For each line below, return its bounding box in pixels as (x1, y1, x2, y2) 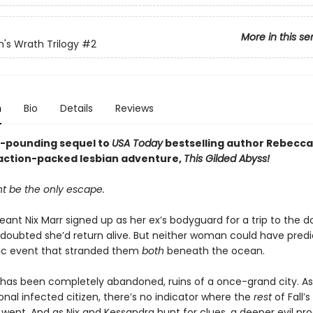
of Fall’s (274, 290, 310, 304)
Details (59, 101, 93, 115)
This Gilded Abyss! (183, 152, 270, 166)
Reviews (115, 101, 154, 115)
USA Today (111, 136, 163, 150)
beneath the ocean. (163, 244, 265, 258)
